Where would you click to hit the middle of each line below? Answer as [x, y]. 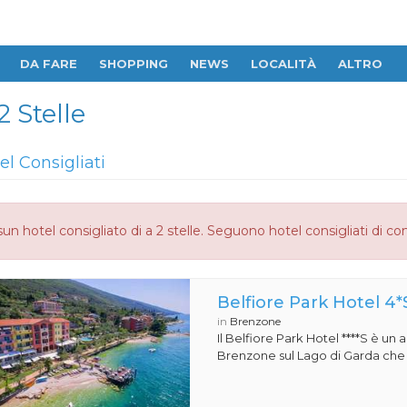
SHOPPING [134, 64]
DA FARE [49, 64]
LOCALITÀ [283, 64]
